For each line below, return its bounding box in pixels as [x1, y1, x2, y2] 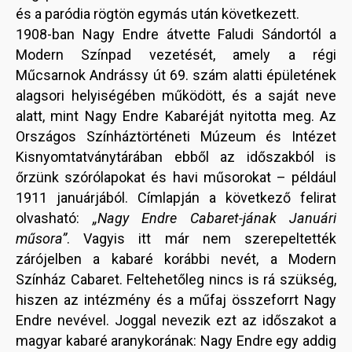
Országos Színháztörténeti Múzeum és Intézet [16, 128, 336, 145]
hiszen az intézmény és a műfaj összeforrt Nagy [16, 291, 336, 309]
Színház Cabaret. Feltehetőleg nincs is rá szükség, [16, 271, 336, 288]
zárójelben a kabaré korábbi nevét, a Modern [16, 251, 336, 268]
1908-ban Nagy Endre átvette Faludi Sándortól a [16, 26, 336, 43]
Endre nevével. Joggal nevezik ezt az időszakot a [16, 312, 336, 329]
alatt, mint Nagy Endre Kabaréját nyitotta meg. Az [16, 108, 336, 125]
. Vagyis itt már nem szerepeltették [67, 230, 336, 247]
